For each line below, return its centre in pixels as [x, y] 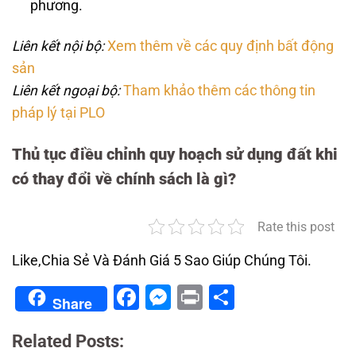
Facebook [194, 297]
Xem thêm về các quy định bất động [221, 46]
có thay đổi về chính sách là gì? [124, 179]
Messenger [234, 297]
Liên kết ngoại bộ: [66, 90]
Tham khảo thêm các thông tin [219, 90]
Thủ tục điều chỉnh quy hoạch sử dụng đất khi [175, 154]
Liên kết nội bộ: [58, 46]
